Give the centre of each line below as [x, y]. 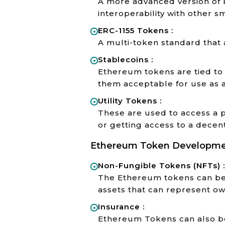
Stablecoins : [126, 60]
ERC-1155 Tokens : [136, 30]
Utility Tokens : [130, 101]
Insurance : [121, 207]
